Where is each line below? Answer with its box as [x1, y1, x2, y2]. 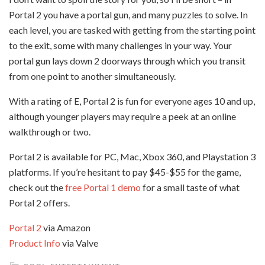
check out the [9, 182, 65, 193]
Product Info [9, 237, 60, 248]
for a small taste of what [141, 182, 240, 193]
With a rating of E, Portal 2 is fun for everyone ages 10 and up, [9, 95, 255, 106]
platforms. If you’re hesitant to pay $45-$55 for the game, [9, 166, 241, 177]
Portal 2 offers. [9, 197, 70, 208]
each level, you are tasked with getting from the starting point [9, 24, 256, 35]
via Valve [60, 237, 98, 248]
